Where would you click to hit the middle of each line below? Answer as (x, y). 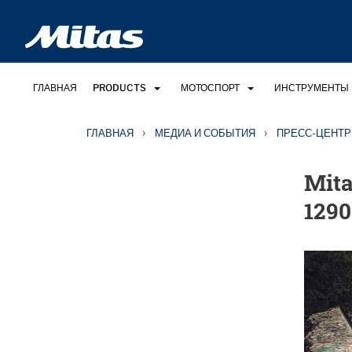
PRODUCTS (119, 88)
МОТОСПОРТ (210, 88)
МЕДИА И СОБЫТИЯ (205, 133)
